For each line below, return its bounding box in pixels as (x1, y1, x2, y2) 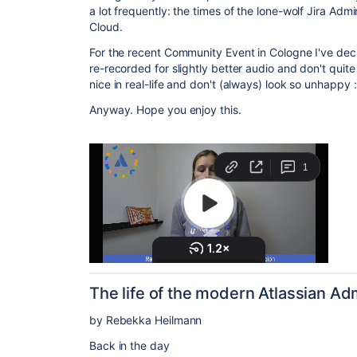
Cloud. (89, 20, 123, 33)
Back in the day (89, 339, 170, 352)
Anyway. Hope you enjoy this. (89, 103, 241, 116)
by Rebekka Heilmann (89, 313, 202, 327)
